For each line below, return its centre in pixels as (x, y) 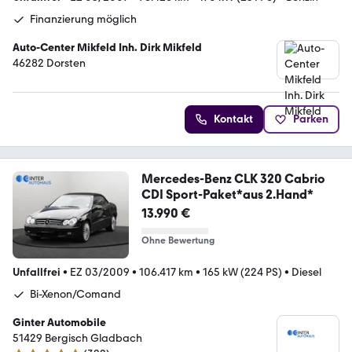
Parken (311, 119)
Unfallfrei (37, 272)
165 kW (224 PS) (242, 272)
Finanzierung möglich (83, 19)
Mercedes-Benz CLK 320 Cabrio (233, 178)
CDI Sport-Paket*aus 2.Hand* (227, 194)
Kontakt (233, 119)
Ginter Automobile (59, 322)
